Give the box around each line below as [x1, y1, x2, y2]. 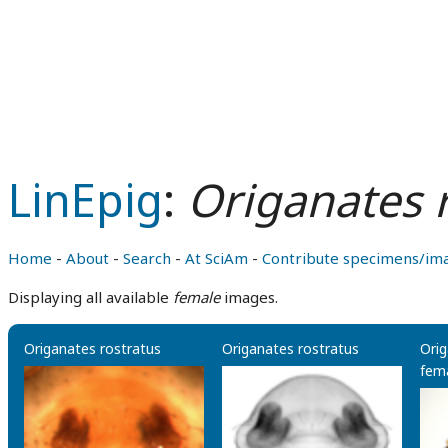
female [173, 287, 220, 307]
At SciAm [185, 248, 248, 268]
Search [123, 248, 171, 268]
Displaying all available [8, 287, 173, 307]
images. [220, 287, 278, 307]
